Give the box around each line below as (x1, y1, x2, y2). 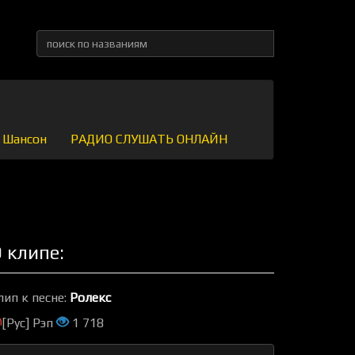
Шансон (2, 132, 47, 147)
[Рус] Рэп (2, 315, 56, 330)
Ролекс (70, 290, 111, 305)
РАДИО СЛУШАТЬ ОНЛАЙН (71, 132, 227, 147)
